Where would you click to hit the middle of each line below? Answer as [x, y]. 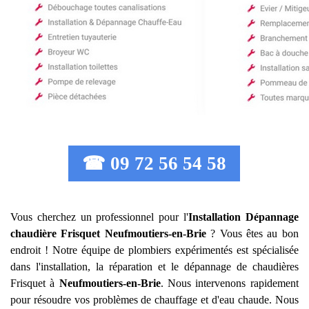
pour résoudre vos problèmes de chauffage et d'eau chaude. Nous [154, 300]
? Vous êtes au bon [252, 233]
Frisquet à [35, 283]
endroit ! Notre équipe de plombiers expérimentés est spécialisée [154, 250]
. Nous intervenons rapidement [229, 283]
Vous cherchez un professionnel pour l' [99, 217]
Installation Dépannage [243, 217]
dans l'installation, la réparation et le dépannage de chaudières [154, 267]
